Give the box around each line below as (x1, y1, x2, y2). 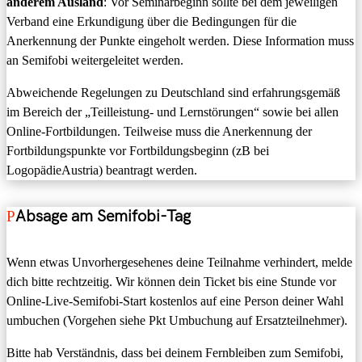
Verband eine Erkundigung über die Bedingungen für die (6, 14, 297, 28)
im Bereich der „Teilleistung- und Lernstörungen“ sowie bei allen (6, 104, 339, 119)
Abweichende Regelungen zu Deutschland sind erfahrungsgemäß (6, 85, 340, 99)
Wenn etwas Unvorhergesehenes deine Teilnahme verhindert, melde (6, 255, 352, 270)
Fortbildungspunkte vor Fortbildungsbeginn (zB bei (6, 143, 269, 158)
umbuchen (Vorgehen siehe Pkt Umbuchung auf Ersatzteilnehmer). (6, 314, 347, 328)
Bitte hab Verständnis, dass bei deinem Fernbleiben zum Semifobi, (6, 346, 343, 360)
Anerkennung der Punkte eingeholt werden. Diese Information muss (6, 33, 354, 48)
